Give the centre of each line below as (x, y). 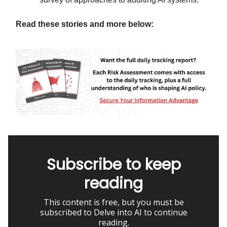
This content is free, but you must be (113, 202)
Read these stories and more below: (85, 24)
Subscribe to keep (113, 165)
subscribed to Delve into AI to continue (113, 213)
